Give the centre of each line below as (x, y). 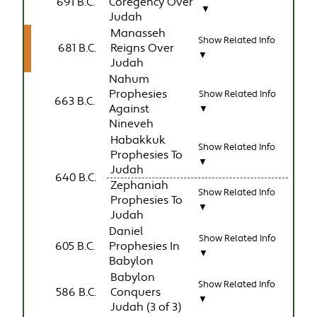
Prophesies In (145, 246)
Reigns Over (143, 48)
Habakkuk (138, 140)
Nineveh (132, 124)
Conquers (136, 292)
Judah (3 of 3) (146, 307)
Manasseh (138, 33)
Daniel (127, 231)
